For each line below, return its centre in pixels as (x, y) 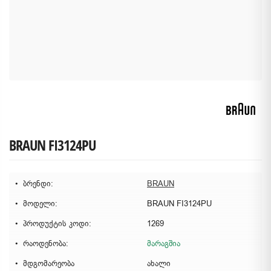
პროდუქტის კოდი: (57, 224)
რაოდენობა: (46, 243)
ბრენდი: (38, 184)
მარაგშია (164, 243)
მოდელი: (40, 204)
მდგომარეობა (49, 263)
